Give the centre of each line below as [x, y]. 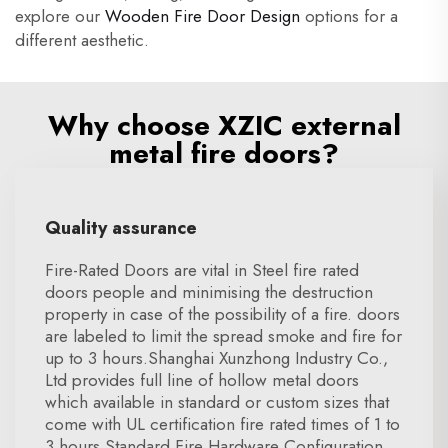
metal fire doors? [224, 153]
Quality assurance [121, 228]
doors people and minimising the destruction [209, 292]
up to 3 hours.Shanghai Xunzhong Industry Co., [216, 358]
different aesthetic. [82, 40]
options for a [349, 16]
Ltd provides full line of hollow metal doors [202, 380]
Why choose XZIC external [224, 125]
